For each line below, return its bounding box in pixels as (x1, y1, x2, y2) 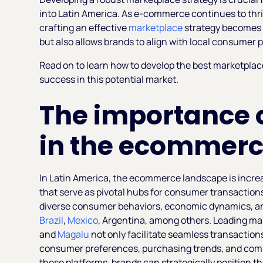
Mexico (68, 213, 99, 227)
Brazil (39, 213, 64, 227)
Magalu (58, 227, 92, 241)
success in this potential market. (39, 72, 181, 86)
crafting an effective (39, 21, 129, 34)
